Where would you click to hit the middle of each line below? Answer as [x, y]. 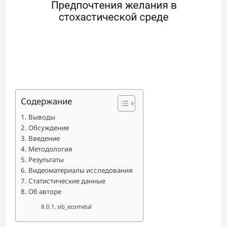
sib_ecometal [75, 206]
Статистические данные [67, 181]
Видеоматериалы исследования [80, 170]
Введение [44, 138]
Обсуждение [48, 128]
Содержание [46, 101]
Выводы [42, 117]
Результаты [46, 160]
